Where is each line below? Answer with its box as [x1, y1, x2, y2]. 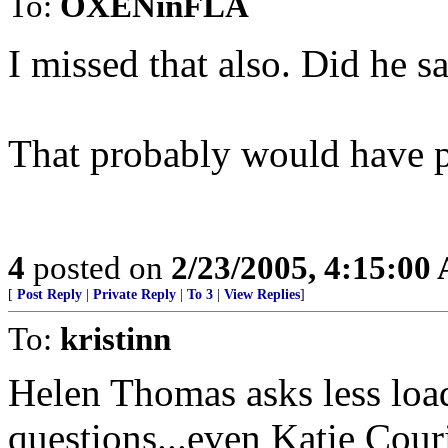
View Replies [224, 287, 300, 302]
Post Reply [17, 287, 82, 302]
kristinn [60, 320, 171, 357]
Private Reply [93, 287, 176, 302]
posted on [25, 249, 171, 286]
